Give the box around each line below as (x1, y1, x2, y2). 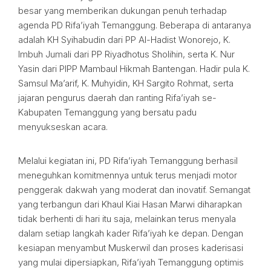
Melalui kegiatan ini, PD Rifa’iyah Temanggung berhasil (18, 155, 238, 166)
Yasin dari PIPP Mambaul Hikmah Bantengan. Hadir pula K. (18, 63, 250, 74)
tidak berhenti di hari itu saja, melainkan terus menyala (18, 213, 236, 224)
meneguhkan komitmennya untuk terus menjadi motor (18, 169, 237, 181)
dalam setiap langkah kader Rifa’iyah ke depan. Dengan (18, 227, 243, 239)
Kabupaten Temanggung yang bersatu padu (18, 106, 197, 118)
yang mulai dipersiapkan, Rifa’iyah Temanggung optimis (18, 256, 244, 268)
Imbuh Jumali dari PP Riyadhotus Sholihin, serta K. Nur (18, 48, 235, 60)
